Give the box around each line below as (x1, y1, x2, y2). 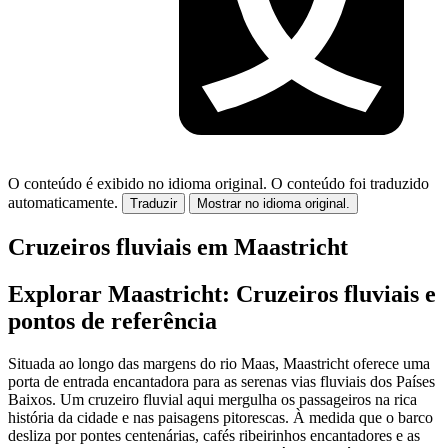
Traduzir (130, 196, 177, 211)
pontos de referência (8, 307, 217, 334)
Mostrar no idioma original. (197, 196, 350, 211)
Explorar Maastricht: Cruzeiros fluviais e (8, 280, 436, 307)
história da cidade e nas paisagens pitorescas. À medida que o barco (8, 408, 433, 426)
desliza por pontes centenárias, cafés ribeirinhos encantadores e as (8, 426, 420, 444)
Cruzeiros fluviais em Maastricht (8, 233, 348, 260)
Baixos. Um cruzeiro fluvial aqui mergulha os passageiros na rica (8, 390, 417, 408)
